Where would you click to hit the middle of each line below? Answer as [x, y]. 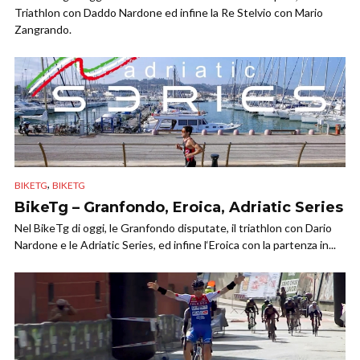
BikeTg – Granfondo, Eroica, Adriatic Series [179, 207]
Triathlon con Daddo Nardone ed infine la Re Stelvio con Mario [169, 13]
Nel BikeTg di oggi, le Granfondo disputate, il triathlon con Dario [173, 227]
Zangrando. [43, 30]
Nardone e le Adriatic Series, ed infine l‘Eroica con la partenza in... [175, 244]
